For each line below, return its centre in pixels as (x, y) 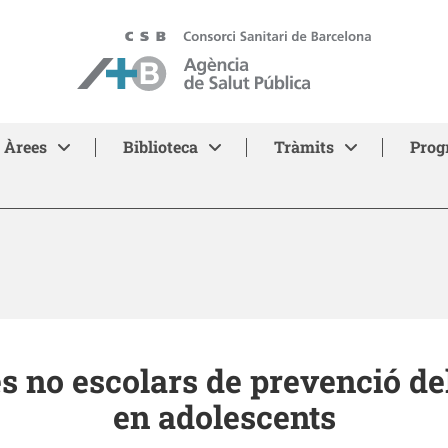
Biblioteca (160, 146)
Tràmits (303, 146)
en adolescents (224, 416)
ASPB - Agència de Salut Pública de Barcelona (238, 40)
